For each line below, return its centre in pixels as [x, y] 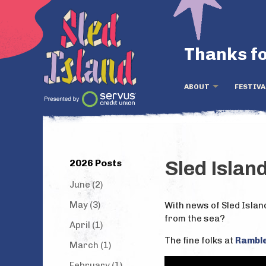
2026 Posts [96, 163]
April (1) [86, 225]
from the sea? [195, 218]
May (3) [85, 205]
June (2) [86, 185]
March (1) [90, 245]
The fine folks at [200, 240]
